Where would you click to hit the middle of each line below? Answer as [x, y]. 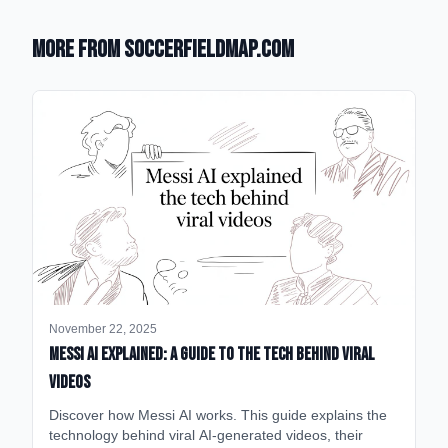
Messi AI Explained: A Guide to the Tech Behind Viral [212, 355]
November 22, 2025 [103, 329]
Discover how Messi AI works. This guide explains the [218, 415]
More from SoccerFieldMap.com [163, 49]
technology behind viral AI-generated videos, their [206, 435]
